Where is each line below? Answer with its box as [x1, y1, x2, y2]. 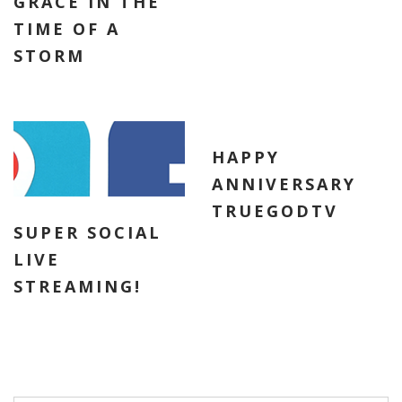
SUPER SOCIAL [13, 222, 162, 244]
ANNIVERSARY [211, 173, 356, 196]
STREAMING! [13, 275, 142, 298]
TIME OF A [13, 18, 120, 40]
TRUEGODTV [211, 200, 338, 223]
